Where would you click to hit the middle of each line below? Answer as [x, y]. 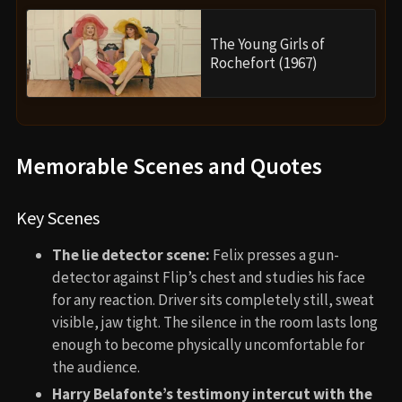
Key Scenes [58, 218]
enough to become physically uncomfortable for [208, 345]
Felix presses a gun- [275, 255]
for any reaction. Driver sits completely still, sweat [213, 300]
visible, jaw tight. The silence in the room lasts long [215, 323]
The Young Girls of [267, 44]
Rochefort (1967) [264, 62]
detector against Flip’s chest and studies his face [209, 278]
